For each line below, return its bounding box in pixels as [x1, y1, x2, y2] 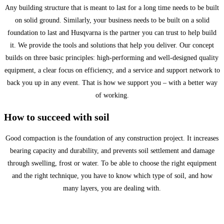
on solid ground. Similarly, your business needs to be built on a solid [14, 16, 209, 24]
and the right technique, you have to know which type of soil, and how [11, 172, 212, 180]
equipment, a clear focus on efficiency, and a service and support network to [4, 66, 220, 74]
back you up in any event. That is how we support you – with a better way [6, 79, 217, 87]
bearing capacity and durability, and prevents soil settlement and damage [9, 147, 214, 155]
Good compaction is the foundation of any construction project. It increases [5, 134, 218, 142]
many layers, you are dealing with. [63, 184, 161, 192]
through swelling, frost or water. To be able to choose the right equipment [7, 159, 216, 167]
